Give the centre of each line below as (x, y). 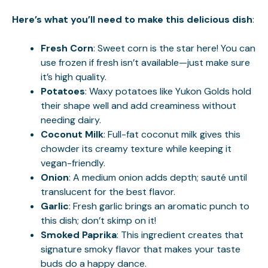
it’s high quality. (74, 77)
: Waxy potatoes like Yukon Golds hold (168, 91)
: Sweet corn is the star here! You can (174, 48)
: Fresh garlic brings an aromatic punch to (159, 206)
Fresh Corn (67, 48)
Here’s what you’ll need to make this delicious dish (132, 19)
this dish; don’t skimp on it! (98, 220)
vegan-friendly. (73, 163)
